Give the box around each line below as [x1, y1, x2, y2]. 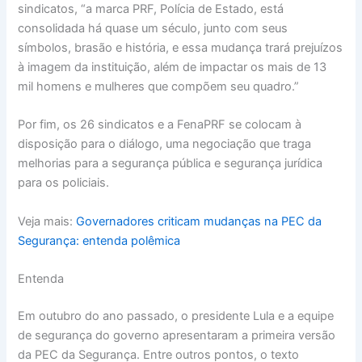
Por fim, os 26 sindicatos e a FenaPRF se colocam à [18, 117, 302, 133]
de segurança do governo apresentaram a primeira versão [18, 327, 336, 343]
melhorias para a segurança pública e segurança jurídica [18, 156, 323, 171]
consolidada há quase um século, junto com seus [18, 20, 288, 36]
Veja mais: [18, 213, 77, 229]
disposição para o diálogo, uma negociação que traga [18, 137, 312, 152]
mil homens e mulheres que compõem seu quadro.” [18, 78, 300, 94]
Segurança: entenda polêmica [18, 233, 181, 248]
